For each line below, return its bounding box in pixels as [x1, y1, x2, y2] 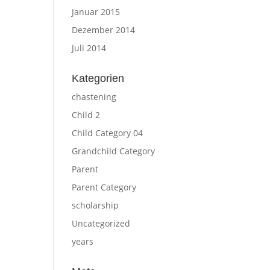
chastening [72, 90, 117, 102]
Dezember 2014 [72, 24, 136, 36]
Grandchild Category [72, 145, 155, 157]
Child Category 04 [72, 127, 143, 139]
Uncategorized [72, 217, 131, 229]
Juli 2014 [72, 42, 107, 54]
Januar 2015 [72, 5, 121, 17]
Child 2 [72, 108, 101, 121]
